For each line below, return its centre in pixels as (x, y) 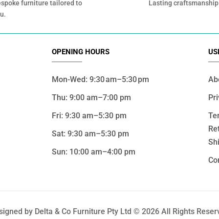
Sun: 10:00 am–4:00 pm (94, 152)
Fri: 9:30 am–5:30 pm (89, 116)
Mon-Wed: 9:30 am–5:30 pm (100, 80)
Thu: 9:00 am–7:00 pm (91, 98)
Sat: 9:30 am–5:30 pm (90, 134)
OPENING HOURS (81, 52)
